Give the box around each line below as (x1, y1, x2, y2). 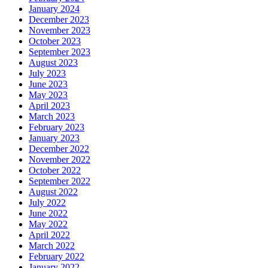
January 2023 (29, 132, 80, 143)
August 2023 (29, 57, 78, 68)
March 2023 (29, 111, 75, 121)
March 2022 (29, 240, 75, 251)
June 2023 (29, 78, 68, 89)
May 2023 (29, 89, 68, 100)
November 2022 (29, 154, 90, 165)
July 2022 (29, 197, 66, 208)
